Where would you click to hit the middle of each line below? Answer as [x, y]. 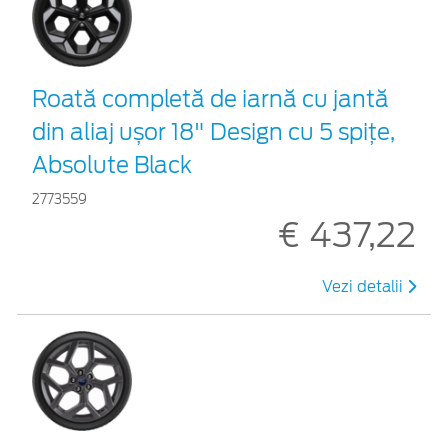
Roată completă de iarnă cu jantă [210, 99]
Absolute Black [112, 165]
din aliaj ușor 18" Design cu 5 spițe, [213, 132]
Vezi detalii [364, 287]
